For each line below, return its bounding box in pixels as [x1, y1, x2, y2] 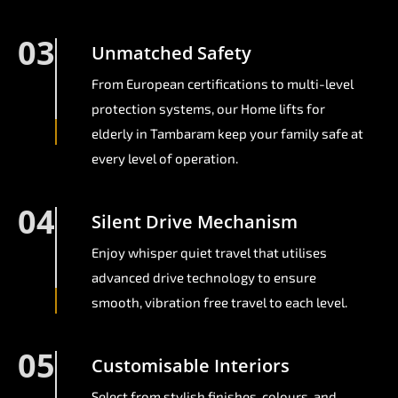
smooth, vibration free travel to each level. [92, 294, 347, 311]
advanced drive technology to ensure [92, 269, 316, 286]
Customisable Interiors [92, 354, 290, 378]
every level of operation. [92, 150, 238, 167]
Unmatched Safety [92, 41, 251, 66]
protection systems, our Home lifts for [92, 100, 325, 117]
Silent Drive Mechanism [92, 210, 298, 235]
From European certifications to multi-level [92, 76, 354, 92]
